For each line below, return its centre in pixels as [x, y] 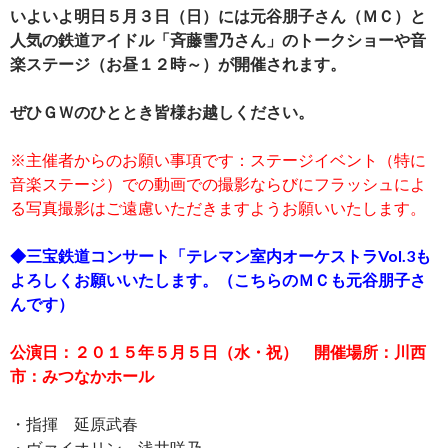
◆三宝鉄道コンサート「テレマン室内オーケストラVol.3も [220, 256]
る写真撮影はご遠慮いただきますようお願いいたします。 [218, 208]
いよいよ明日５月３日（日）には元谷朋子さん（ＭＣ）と [218, 16]
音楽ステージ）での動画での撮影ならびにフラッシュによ [218, 184]
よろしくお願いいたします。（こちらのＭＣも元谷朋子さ [218, 280]
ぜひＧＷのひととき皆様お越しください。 [162, 112]
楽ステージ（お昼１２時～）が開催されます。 [178, 64]
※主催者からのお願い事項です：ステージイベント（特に [218, 160]
